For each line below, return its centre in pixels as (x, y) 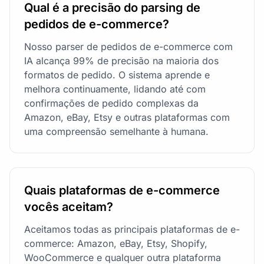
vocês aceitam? (69, 207)
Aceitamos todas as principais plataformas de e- (132, 229)
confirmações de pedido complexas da (111, 103)
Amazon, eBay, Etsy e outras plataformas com (127, 117)
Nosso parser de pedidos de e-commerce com (128, 46)
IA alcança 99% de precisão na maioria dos (121, 60)
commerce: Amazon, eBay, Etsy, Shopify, (116, 243)
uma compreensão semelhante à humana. (116, 131)
